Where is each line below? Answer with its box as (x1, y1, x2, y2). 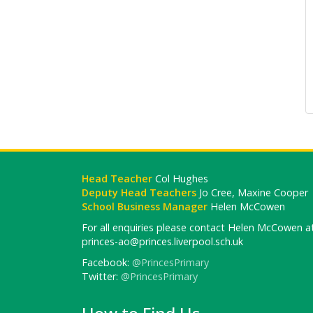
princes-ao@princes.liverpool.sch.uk (82, 234, 243, 248)
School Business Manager (82, 199, 208, 213)
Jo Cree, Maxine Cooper (199, 185, 308, 199)
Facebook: (82, 255, 132, 269)
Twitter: (82, 269, 121, 283)
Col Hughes (152, 171, 208, 185)
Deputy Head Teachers (82, 185, 199, 199)
